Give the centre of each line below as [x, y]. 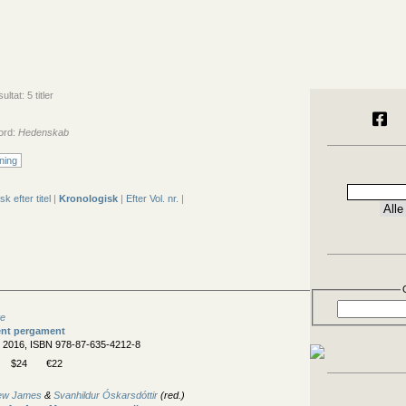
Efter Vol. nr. [152, 198]
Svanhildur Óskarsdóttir [106, 395]
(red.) [171, 395]
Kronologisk [88, 198]
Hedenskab [43, 132]
